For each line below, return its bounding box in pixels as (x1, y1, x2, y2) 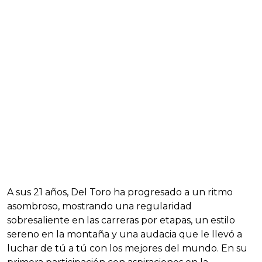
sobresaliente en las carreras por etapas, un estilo (7, 214, 235, 226)
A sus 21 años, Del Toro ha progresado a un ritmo (7, 186, 233, 198)
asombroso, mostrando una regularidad (7, 200, 192, 212)
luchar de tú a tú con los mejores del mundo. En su (7, 242, 247, 254)
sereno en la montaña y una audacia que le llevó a (7, 228, 242, 240)
